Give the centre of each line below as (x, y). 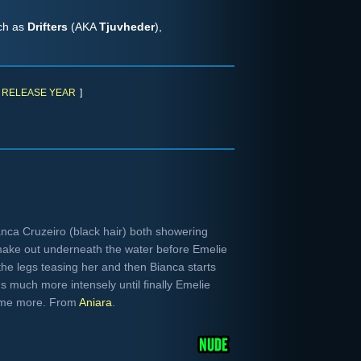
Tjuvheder (127, 27)
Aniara (95, 302)
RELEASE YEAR (39, 93)
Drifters (48, 27)
